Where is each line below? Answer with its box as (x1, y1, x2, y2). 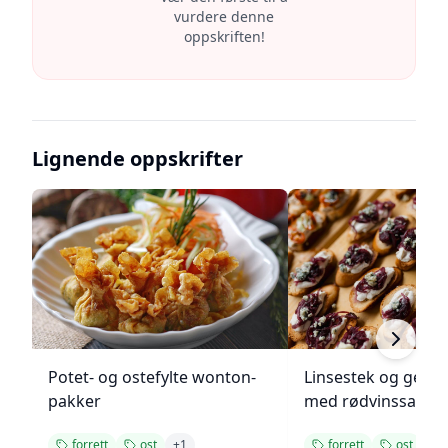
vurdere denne (174, 7, 274, 26)
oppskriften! (183, 27, 265, 46)
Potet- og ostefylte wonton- (48, 366, 256, 388)
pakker (48, 390, 101, 412)
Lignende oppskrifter (32, 145, 243, 172)
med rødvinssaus (304, 390, 434, 412)
